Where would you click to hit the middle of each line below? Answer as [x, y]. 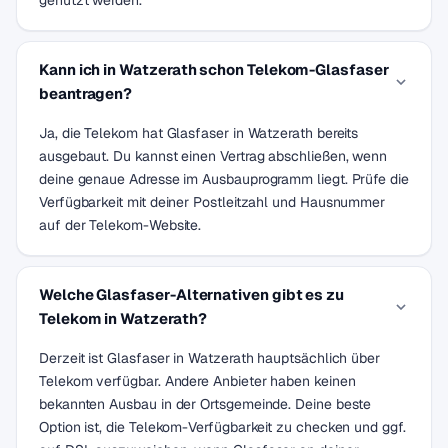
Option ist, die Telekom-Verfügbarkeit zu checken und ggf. [222, 427]
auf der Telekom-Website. [120, 225]
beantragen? [86, 93]
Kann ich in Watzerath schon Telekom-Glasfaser [214, 69]
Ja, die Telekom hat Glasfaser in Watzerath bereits [199, 133]
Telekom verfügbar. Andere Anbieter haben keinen [197, 381]
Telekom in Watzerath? [123, 318]
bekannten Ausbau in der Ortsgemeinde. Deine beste [205, 404]
